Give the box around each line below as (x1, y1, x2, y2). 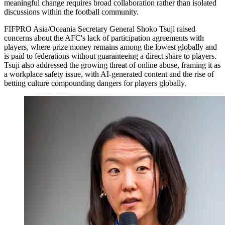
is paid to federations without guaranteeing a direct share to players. (4, 51, 216, 60)
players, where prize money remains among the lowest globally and (4, 42, 217, 51)
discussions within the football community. (4, 7, 139, 16)
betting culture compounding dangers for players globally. (4, 78, 186, 87)
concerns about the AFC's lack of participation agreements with (4, 33, 204, 42)
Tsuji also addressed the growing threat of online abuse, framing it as (4, 60, 220, 69)
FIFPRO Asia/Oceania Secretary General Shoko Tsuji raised (4, 24, 195, 33)
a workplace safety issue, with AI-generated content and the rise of (4, 69, 214, 78)
